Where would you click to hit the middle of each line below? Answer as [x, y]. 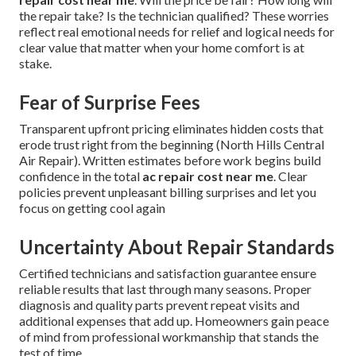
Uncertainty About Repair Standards [177, 247]
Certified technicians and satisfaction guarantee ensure [168, 273]
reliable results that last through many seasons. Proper [165, 289]
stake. [35, 64]
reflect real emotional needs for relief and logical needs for [177, 32]
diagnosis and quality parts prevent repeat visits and [159, 305]
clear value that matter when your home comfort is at [162, 48]
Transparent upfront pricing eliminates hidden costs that [171, 129]
